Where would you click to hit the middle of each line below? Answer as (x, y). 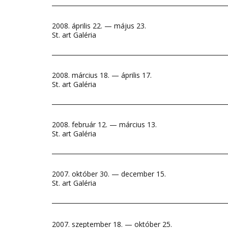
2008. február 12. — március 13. (104, 124)
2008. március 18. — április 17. (102, 75)
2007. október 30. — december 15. (109, 174)
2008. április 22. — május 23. (99, 26)
